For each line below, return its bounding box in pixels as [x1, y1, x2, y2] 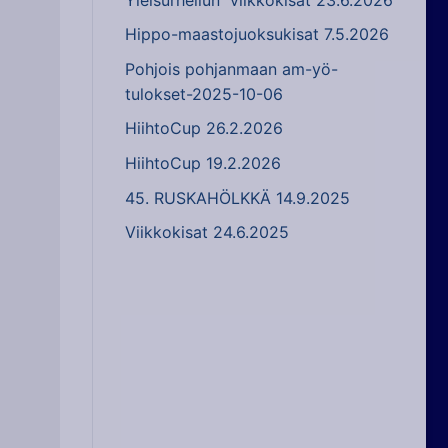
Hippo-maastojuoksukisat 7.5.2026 [125, 24, 389, 45]
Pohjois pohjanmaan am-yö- [125, 58, 338, 79]
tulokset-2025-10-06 [125, 83, 283, 104]
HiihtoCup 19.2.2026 [125, 153, 281, 174]
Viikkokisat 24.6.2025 [125, 222, 289, 243]
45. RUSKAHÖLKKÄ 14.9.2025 [125, 187, 350, 208]
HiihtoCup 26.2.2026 [125, 118, 283, 139]
